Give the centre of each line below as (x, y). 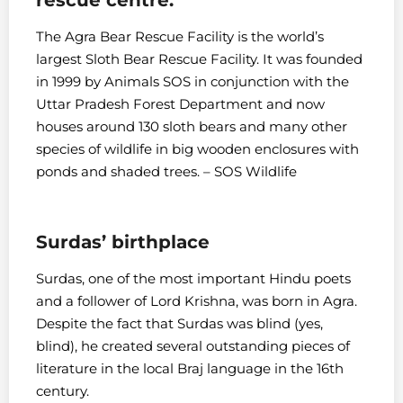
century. (63, 390)
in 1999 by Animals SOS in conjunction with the (193, 81)
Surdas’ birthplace (123, 242)
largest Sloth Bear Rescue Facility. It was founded (199, 58)
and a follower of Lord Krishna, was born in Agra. (197, 300)
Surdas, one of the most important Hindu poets (193, 278)
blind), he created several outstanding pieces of (193, 345)
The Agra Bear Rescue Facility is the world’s (180, 36)
